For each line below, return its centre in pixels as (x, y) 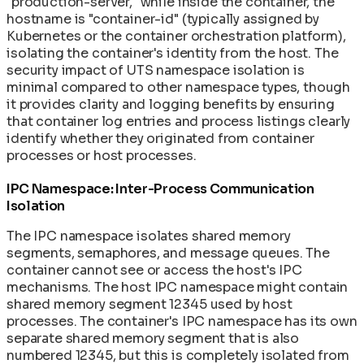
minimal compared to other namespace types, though (179, 87)
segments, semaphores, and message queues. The (168, 253)
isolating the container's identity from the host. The (173, 53)
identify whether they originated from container (160, 138)
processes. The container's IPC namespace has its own (182, 321)
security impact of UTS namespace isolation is (156, 70)
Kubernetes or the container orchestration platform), (176, 36)
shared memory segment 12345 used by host (149, 304)
